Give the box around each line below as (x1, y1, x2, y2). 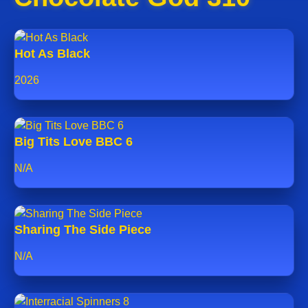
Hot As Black (14, 46, 90, 60)
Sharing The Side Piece (14, 222, 151, 236)
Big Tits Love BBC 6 (14, 134, 133, 148)
